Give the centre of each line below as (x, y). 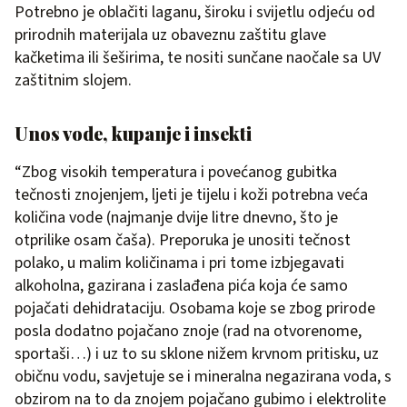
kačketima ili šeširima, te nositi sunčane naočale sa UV (198, 57)
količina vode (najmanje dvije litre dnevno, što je (176, 217)
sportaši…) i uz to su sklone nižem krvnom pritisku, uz (197, 353)
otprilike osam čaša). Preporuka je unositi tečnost (183, 240)
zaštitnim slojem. (73, 80)
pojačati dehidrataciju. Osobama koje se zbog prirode (195, 308)
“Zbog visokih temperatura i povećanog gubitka (176, 172)
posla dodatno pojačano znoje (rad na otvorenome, (188, 331)
